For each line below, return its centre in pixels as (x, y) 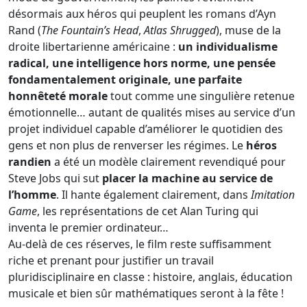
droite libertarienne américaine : (92, 47)
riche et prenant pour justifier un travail (111, 261)
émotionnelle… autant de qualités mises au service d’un (152, 113)
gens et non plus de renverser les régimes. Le (127, 146)
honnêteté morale (58, 96)
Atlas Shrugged (180, 30)
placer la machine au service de (186, 179)
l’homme (32, 195)
